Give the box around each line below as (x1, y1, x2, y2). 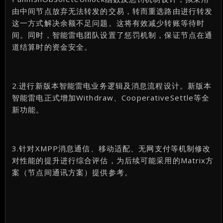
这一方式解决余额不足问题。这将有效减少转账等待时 (12, 17, 205, 28)
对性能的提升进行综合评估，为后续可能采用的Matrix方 (12, 155, 214, 165)
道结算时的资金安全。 (12, 41, 93, 52)
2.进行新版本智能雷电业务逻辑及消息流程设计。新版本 (12, 80, 212, 91)
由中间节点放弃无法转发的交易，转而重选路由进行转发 (12, 5, 213, 16)
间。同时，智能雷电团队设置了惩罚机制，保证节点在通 (12, 29, 213, 40)
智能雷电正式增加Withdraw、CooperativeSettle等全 (12, 92, 210, 103)
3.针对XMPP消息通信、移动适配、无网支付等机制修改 (12, 143, 211, 153)
